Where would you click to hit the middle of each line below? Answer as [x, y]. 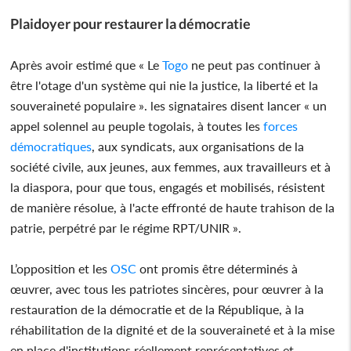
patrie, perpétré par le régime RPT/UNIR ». [126, 227]
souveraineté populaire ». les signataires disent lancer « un [169, 105]
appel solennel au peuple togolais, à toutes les [136, 125]
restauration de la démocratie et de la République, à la [157, 309]
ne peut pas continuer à [255, 64]
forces [279, 125]
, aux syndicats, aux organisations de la [198, 146]
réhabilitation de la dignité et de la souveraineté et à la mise [173, 329]
